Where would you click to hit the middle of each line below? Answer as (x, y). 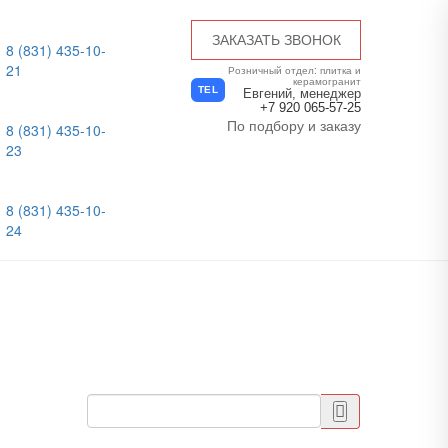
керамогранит (327, 81)
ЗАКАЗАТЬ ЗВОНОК (276, 40)
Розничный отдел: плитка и (294, 70)
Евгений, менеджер (302, 93)
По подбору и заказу (294, 125)
